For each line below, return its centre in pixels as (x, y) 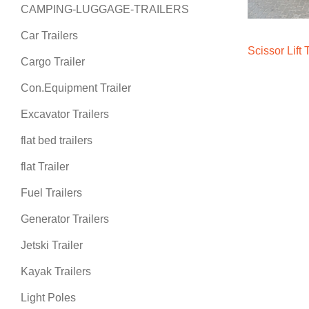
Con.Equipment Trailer (76, 88)
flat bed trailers (57, 140)
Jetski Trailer (52, 245)
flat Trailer (45, 167)
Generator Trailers (65, 219)
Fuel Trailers (51, 193)
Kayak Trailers (56, 271)
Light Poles (48, 298)
